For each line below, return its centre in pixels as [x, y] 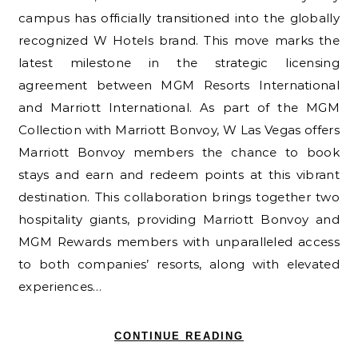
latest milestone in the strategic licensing [179, 63]
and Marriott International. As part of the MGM [179, 108]
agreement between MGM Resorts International [179, 86]
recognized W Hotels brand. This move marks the [179, 41]
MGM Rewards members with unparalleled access [179, 242]
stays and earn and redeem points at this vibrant [179, 175]
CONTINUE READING [179, 336]
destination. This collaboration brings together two [179, 197]
